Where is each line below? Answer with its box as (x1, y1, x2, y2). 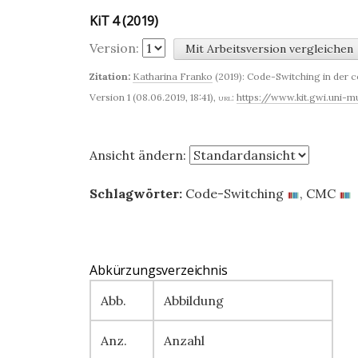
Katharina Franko (133, 70, 213, 82)
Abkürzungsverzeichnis (89, 261, 228, 279)
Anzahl (164, 332, 205, 348)
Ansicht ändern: (89, 147, 189, 163)
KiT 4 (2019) (89, 12, 159, 30)
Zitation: (89, 70, 130, 82)
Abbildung (164, 292, 224, 308)
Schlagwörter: (89, 185, 182, 201)
